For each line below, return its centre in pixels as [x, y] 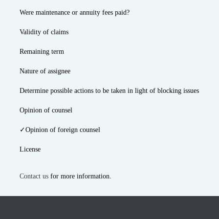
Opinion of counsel [46, 110]
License [30, 149]
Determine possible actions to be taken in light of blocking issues [109, 91]
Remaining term [42, 52]
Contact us [34, 176]
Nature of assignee [45, 71]
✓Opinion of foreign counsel [60, 130]
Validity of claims [44, 32]
